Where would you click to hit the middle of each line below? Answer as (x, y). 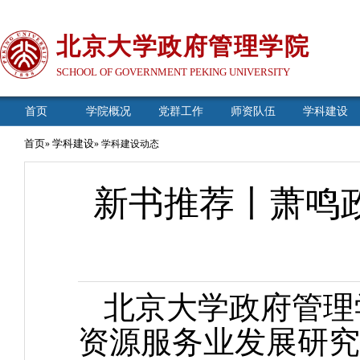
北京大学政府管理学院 (183, 46)
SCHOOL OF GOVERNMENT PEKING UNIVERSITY (173, 72)
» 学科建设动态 (127, 144)
